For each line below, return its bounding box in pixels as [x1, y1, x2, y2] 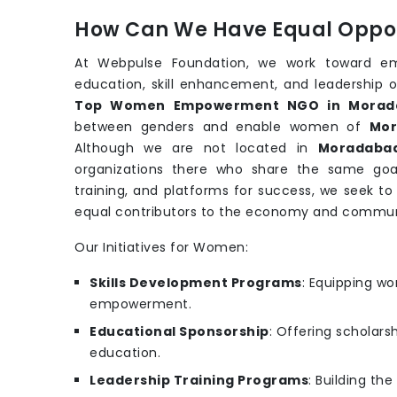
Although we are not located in [74, 139, 318, 158]
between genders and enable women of [74, 118, 370, 136]
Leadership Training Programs [90, 371, 308, 390]
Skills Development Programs [90, 274, 302, 292]
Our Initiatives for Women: [74, 238, 248, 257]
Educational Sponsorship [90, 323, 269, 341]
